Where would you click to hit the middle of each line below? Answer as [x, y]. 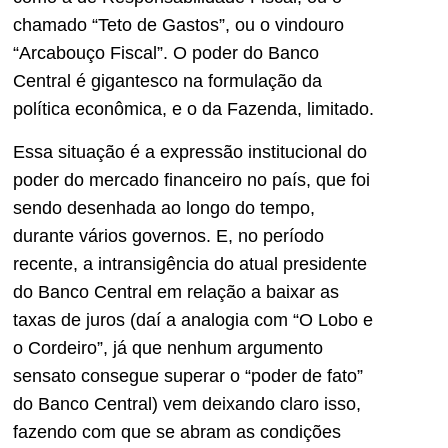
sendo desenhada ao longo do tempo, [164, 207]
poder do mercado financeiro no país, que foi [191, 179]
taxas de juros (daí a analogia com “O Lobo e [193, 319]
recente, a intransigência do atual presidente [190, 263]
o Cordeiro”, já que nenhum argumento [168, 347]
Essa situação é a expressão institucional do [190, 151]
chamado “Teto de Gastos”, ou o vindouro [178, 25]
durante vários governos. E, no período [168, 235]
